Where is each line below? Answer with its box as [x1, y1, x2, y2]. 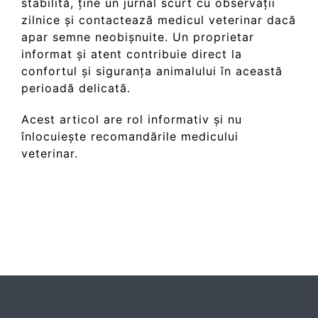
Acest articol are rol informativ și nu [21, 112, 242, 127]
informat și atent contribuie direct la [21, 47, 242, 62]
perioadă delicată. [21, 81, 131, 96]
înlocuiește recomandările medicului [21, 129, 238, 144]
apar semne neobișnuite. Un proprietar [21, 30, 254, 45]
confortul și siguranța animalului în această [21, 64, 283, 79]
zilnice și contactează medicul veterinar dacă [21, 13, 296, 28]
